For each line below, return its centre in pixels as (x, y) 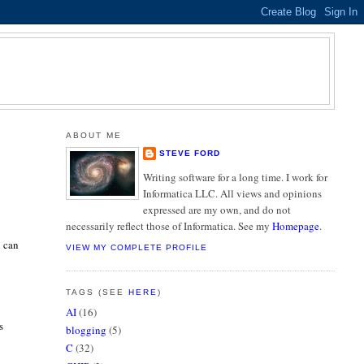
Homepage (295, 225)
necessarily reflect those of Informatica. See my (169, 225)
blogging (86, 330)
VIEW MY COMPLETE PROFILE (136, 248)
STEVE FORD (189, 154)
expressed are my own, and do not (217, 209)
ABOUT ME (93, 135)
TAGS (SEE (97, 292)
